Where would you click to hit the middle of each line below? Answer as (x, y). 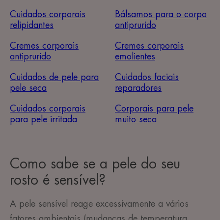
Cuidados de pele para (54, 77)
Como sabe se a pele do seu (95, 164)
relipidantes (32, 25)
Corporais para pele (154, 109)
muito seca (136, 120)
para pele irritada (43, 120)
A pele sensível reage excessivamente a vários (99, 204)
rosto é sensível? (58, 180)
